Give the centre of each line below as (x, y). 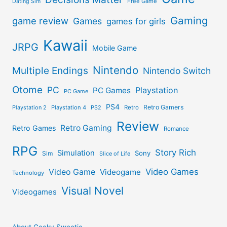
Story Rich (176, 152)
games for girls (136, 21)
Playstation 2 (30, 107)
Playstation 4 (69, 107)
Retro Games (34, 128)
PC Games (112, 90)
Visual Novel (93, 191)
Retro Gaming (86, 128)
